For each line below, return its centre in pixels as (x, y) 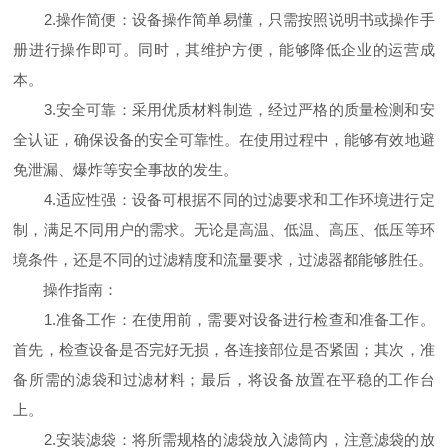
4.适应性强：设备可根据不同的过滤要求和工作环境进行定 (224, 199)
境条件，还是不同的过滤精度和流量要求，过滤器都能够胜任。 (223, 259)
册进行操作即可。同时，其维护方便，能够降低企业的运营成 (224, 49)
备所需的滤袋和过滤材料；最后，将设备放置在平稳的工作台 (224, 379)
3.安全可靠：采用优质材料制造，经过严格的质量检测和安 (224, 109)
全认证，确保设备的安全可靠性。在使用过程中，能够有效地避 (224, 139)
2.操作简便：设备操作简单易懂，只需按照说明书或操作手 (224, 19)
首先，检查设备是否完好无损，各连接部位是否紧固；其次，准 (224, 349)
